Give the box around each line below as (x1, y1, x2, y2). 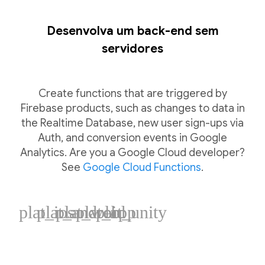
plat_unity (96, 202, 167, 222)
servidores (102, 41, 163, 56)
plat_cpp (76, 202, 136, 222)
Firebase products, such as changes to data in (20, 102, 245, 115)
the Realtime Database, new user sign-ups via (21, 117, 244, 130)
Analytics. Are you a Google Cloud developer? (20, 146, 245, 159)
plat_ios (19, 202, 75, 222)
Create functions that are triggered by (38, 87, 227, 100)
